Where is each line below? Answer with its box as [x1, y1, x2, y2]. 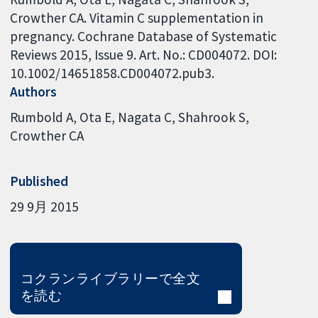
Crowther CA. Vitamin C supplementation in [10, 9, 264, 27]
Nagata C [118, 108, 172, 126]
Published [10, 172, 69, 190]
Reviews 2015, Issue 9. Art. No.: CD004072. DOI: [10, 46, 278, 64]
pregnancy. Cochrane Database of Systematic [10, 28, 278, 45]
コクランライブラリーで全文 [20, 270, 201, 287]
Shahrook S [178, 108, 246, 126]
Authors [10, 83, 57, 101]
